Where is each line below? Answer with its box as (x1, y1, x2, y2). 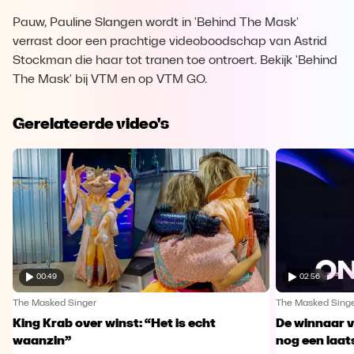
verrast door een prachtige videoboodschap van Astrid (13, 36, 327, 48)
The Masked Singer (13, 298, 96, 308)
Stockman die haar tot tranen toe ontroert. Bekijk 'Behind (13, 55, 337, 67)
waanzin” (13, 334, 71, 348)
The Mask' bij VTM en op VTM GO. (13, 73, 207, 86)
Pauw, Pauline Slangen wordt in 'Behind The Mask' (13, 17, 299, 29)
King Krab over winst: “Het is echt (13, 317, 216, 330)
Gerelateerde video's (13, 114, 169, 133)
